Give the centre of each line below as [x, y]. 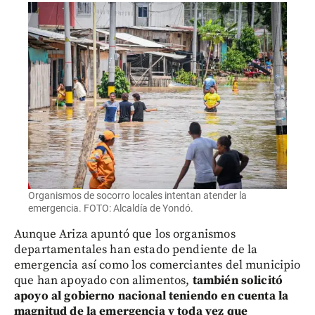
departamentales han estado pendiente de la [136, 250]
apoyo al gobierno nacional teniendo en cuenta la [152, 296]
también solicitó [238, 281]
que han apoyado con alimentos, [103, 281]
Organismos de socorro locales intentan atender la [137, 196]
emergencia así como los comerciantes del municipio [157, 265]
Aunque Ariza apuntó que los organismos [125, 234]
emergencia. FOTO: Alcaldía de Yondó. [111, 208]
